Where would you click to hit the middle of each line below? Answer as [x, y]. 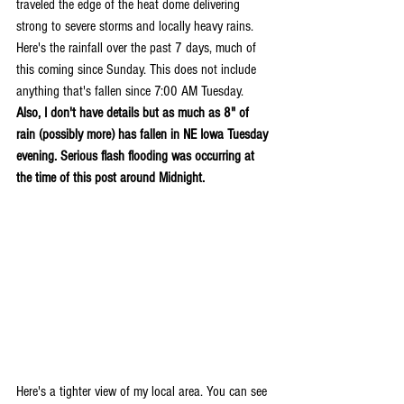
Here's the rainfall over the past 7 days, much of [138, 48]
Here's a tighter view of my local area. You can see [143, 391]
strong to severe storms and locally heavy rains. [137, 26]
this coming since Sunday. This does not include [138, 69]
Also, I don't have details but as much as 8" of [134, 113]
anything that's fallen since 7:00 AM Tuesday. [132, 91]
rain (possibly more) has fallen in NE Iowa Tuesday [144, 134]
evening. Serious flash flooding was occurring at [137, 156]
